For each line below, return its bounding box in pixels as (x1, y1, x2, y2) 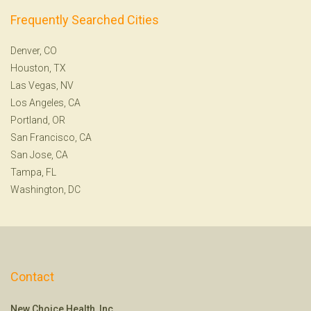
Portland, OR (10, 114, 65, 126)
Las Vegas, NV (10, 79, 74, 91)
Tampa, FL (10, 166, 56, 178)
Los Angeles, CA (10, 96, 81, 108)
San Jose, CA (10, 149, 68, 160)
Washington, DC (10, 183, 81, 195)
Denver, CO (10, 44, 57, 56)
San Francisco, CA (10, 131, 92, 143)
